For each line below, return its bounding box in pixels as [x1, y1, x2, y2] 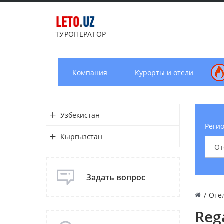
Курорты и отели [134, 67, 193, 77]
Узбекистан [60, 110, 100, 120]
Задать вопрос [86, 172, 145, 183]
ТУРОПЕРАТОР [55, 29, 106, 39]
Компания [72, 67, 107, 77]
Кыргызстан [60, 131, 102, 141]
